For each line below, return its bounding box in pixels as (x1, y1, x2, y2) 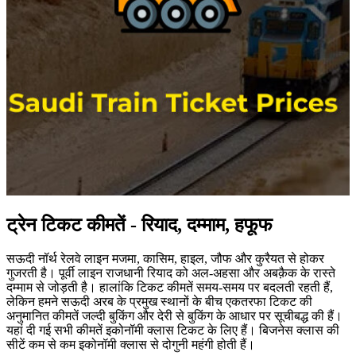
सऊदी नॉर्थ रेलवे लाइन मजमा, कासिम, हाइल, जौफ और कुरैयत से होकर (6, 251, 324, 265)
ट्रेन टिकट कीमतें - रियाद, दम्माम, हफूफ (6, 214, 273, 235)
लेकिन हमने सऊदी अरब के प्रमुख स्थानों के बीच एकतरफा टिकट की (6, 294, 312, 308)
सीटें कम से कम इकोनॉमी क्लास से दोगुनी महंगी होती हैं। (6, 337, 255, 351)
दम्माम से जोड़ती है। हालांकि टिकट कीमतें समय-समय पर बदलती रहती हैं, (6, 280, 333, 294)
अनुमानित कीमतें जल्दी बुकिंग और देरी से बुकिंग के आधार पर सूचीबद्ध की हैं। (6, 308, 342, 323)
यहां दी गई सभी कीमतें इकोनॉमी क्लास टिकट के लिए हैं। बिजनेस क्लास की (6, 323, 339, 337)
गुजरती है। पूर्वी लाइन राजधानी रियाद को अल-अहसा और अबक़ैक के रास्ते (6, 265, 335, 280)
